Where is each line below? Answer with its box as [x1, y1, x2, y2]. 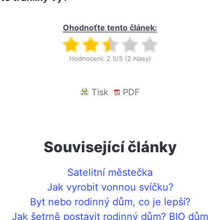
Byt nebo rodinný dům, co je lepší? [29, 195, 191, 208]
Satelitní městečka [67, 166, 153, 178]
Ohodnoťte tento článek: [63, 22, 157, 32]
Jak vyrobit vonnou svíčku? [47, 181, 173, 193]
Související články [43, 137, 177, 156]
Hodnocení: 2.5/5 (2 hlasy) [69, 54, 151, 62]
